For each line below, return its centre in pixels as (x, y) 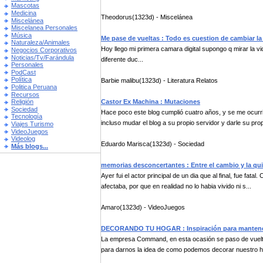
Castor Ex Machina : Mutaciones (151, 102)
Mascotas (25, 6)
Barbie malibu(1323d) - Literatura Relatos (159, 80)
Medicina (24, 13)
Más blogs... (30, 146)
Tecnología (27, 117)
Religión (22, 102)
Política (21, 80)
